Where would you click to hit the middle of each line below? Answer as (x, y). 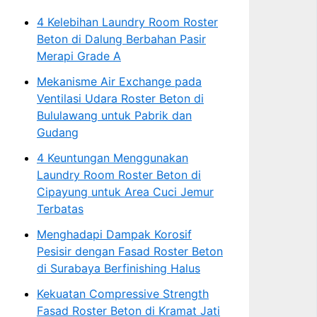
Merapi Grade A (79, 56)
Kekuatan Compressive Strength (123, 294)
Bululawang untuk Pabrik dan (114, 116)
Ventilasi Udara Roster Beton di (120, 99)
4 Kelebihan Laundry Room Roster (127, 22)
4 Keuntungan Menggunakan (113, 158)
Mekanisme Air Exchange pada (119, 82)
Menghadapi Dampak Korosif (114, 235)
